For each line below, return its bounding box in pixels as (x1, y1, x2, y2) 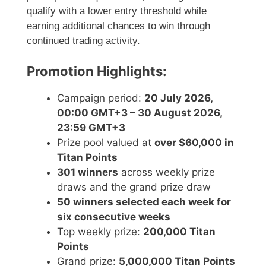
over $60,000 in (154, 136, 234, 148)
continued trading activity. (27, 35, 140, 47)
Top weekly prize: (57, 225, 143, 237)
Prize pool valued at (57, 136, 154, 148)
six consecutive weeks (57, 210, 170, 223)
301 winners (57, 166, 118, 178)
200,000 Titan (143, 225, 216, 237)
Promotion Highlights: (27, 63, 167, 79)
